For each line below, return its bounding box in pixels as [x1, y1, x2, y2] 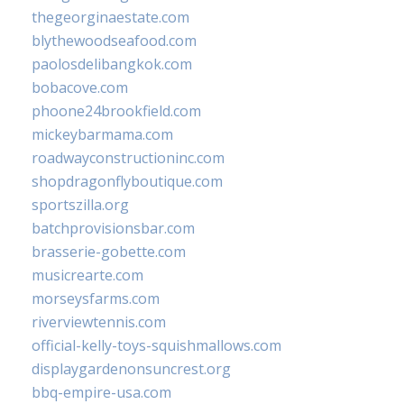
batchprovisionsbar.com [32, 218, 195, 239]
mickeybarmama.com [32, 124, 173, 145]
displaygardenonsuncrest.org [32, 359, 231, 380]
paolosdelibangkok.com [32, 54, 192, 75]
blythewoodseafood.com [32, 31, 197, 51]
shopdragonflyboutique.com [32, 171, 223, 192]
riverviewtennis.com [32, 312, 166, 333]
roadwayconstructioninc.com [32, 148, 225, 169]
